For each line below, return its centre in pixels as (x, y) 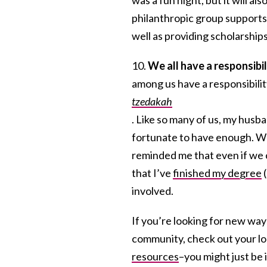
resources (155, 256)
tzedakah (152, 101)
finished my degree (217, 173)
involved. (153, 190)
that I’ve (152, 173)
